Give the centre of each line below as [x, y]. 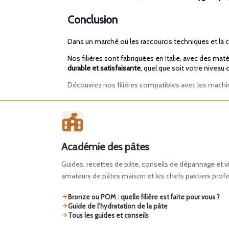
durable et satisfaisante [104, 68]
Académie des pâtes [105, 146]
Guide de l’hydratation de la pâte [118, 206]
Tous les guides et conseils [108, 215]
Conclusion [93, 19]
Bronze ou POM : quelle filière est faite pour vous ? [144, 197]
